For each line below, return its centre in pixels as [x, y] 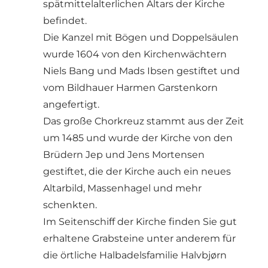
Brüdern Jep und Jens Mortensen [124, 154]
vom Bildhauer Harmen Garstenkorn [130, 87]
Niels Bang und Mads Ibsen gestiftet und [141, 71]
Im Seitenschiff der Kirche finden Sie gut [140, 221]
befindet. [65, 20]
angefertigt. [71, 104]
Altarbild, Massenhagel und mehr [122, 188]
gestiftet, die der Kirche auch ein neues [137, 171]
